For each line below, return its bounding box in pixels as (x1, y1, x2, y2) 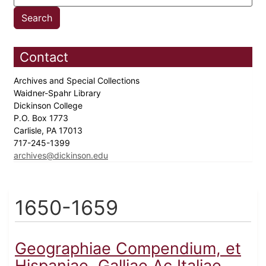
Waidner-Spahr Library (14, 88, 103, 99)
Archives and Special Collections (14, 75, 142, 86)
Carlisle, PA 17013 (14, 125, 85, 136)
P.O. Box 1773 (14, 113, 71, 123)
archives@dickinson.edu (14, 150, 108, 161)
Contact (20, 49, 68, 65)
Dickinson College (14, 100, 85, 111)
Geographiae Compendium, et (15, 239, 241, 259)
